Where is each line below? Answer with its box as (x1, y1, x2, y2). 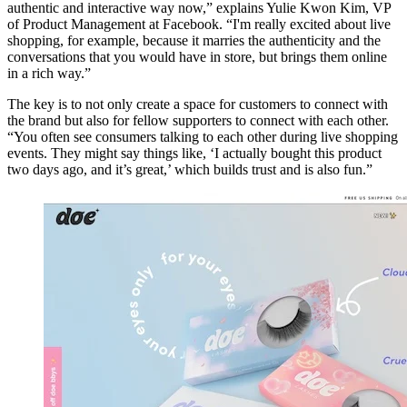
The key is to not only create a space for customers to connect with (7, 95, 388, 112)
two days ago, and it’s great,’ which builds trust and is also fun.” (7, 161, 372, 177)
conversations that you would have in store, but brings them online (7, 48, 387, 65)
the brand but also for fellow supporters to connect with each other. (7, 112, 389, 128)
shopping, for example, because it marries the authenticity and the (7, 32, 381, 48)
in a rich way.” (7, 65, 91, 81)
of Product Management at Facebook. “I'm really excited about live (7, 15, 391, 32)
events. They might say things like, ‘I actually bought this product (7, 144, 382, 161)
